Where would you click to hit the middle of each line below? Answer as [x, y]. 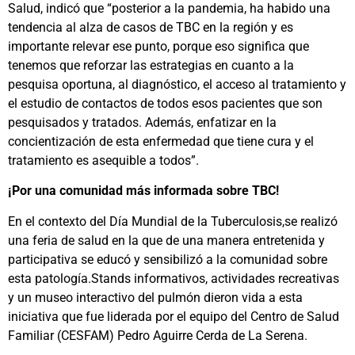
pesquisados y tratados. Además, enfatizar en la [142, 123]
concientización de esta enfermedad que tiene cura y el [161, 142]
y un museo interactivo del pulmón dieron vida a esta [155, 297]
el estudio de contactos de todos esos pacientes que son [165, 104]
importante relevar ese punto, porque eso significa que [158, 47]
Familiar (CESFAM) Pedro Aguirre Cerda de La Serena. [158, 335]
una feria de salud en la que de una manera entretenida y [166, 240]
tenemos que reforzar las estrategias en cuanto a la [151, 66]
